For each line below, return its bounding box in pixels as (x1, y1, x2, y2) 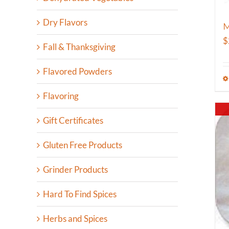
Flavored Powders (43, 66, 112, 77)
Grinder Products (43, 164, 108, 175)
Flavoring (43, 90, 79, 102)
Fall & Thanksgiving (43, 41, 116, 53)
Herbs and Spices (43, 213, 107, 224)
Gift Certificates (43, 115, 103, 126)
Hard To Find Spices (43, 189, 117, 200)
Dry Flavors (43, 17, 87, 28)
